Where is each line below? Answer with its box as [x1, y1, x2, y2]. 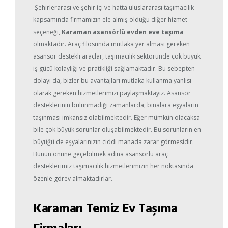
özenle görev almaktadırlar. [33, 174, 112, 183]
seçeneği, [33, 27, 62, 37]
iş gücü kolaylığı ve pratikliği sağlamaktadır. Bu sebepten [33, 64, 195, 73]
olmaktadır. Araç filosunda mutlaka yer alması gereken [33, 40, 190, 49]
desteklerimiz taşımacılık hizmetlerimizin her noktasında [33, 162, 193, 171]
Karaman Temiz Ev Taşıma [33, 198, 178, 217]
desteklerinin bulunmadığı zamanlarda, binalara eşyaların [33, 101, 198, 110]
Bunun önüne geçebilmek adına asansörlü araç [33, 150, 168, 159]
